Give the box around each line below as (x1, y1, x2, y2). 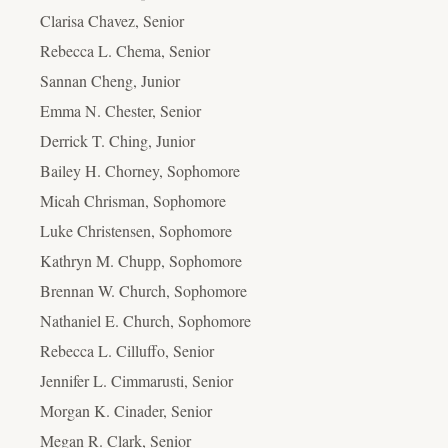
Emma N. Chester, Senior (40, 99, 201, 121)
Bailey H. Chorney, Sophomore (40, 159, 240, 181)
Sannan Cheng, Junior (40, 69, 180, 91)
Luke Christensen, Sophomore (40, 219, 232, 241)
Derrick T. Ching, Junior (40, 129, 195, 151)
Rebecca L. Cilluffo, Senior (40, 339, 214, 361)
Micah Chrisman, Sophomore (40, 189, 226, 211)
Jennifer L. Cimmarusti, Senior (40, 369, 233, 391)
